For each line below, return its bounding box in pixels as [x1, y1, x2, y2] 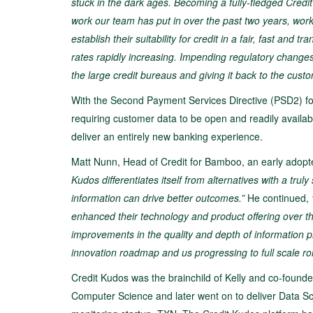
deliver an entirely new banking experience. [71, 129, 263, 143]
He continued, [245, 191, 312, 205]
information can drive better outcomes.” [71, 191, 245, 205]
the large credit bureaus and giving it [71, 68, 235, 82]
